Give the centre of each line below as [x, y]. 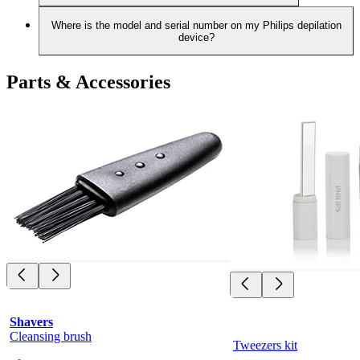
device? [196, 37]
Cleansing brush [51, 336]
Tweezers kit [265, 345]
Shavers [31, 321]
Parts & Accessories [88, 82]
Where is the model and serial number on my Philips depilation [196, 25]
